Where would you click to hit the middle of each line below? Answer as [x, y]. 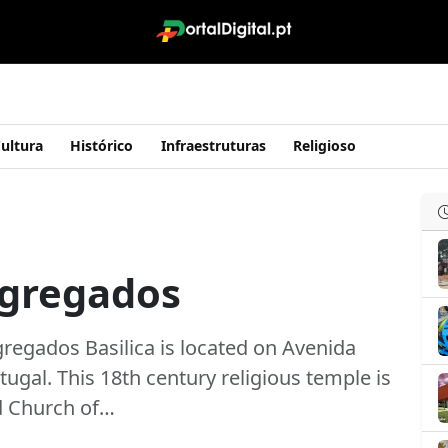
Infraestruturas [213, 145]
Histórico [102, 145]
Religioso [324, 145]
